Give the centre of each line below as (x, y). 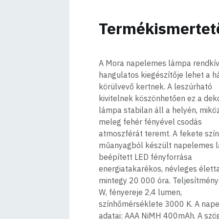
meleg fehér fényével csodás (150, 122)
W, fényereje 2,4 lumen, (140, 192)
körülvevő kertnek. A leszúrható (155, 87)
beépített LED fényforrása (145, 157)
